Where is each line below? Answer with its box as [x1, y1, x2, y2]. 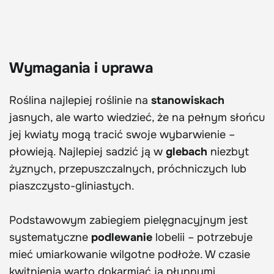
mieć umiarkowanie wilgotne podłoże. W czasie [9, 247, 250, 261]
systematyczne [9, 230, 91, 244]
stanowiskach [151, 93, 224, 107]
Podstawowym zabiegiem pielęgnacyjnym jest [9, 213, 248, 227]
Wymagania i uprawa [9, 58, 154, 77]
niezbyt [207, 144, 249, 158]
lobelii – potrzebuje [152, 230, 253, 244]
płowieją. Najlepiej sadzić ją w [9, 144, 166, 158]
